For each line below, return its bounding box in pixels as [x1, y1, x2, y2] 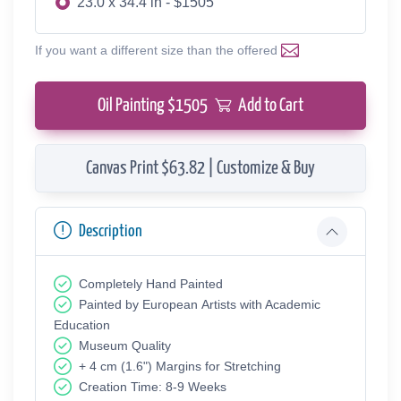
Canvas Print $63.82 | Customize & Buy [86, 159, 315, 178]
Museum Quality [79, 338, 171, 354]
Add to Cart [238, 97, 303, 115]
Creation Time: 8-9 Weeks [79, 380, 226, 395]
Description [79, 223, 142, 241]
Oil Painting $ [98, 97, 175, 115]
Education [54, 318, 110, 333]
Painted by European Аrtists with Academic [79, 297, 320, 312]
